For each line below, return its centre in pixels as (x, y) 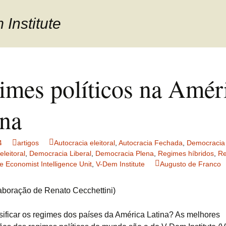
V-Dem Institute (120, 164)
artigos (28, 143)
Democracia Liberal (60, 153)
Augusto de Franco (190, 164)
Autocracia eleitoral (84, 143)
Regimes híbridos (186, 153)
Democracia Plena (125, 153)
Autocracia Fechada (151, 143)
